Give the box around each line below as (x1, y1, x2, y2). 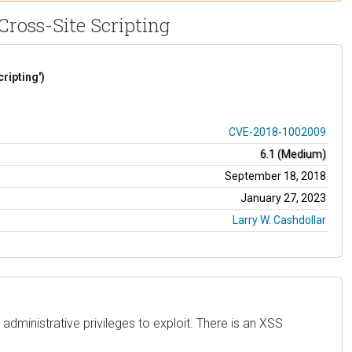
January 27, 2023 (240, 191, 326, 204)
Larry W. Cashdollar (233, 213, 326, 226)
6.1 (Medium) (260, 147, 326, 160)
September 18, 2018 (225, 169, 326, 182)
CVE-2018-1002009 (229, 125, 326, 138)
